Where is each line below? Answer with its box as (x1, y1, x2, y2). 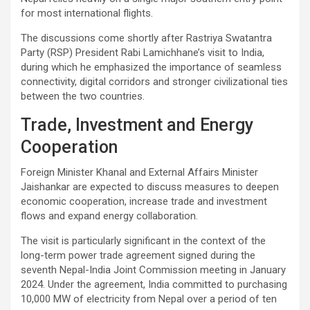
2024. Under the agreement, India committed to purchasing (21, 277, 287, 291)
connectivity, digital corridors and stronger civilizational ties (21, 75, 288, 88)
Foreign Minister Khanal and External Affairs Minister (21, 165, 258, 179)
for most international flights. (21, 6, 153, 19)
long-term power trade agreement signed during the (21, 248, 255, 262)
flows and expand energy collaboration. (21, 209, 198, 222)
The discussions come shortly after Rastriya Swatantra (21, 31, 272, 44)
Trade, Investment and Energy (21, 114, 253, 135)
